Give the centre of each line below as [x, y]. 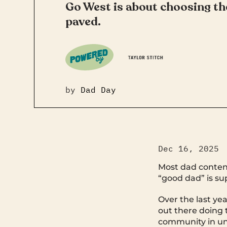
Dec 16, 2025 [188, 148]
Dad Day [98, 89]
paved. [83, 21]
